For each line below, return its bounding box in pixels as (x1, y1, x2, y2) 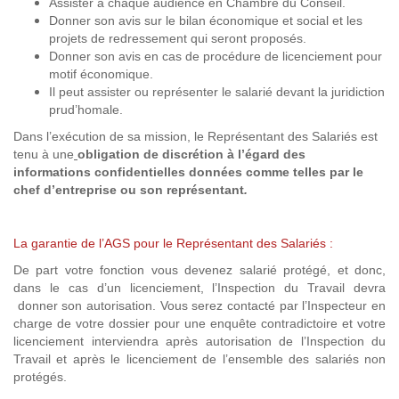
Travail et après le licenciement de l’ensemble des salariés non (13, 352, 386, 366)
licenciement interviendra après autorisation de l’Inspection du (13, 334, 386, 348)
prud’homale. (49, 102, 123, 117)
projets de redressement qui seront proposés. (49, 31, 306, 45)
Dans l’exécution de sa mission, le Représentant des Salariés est (13, 129, 378, 143)
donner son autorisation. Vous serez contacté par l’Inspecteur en (13, 298, 386, 313)
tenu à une (13, 147, 74, 161)
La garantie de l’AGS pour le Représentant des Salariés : (13, 236, 333, 250)
